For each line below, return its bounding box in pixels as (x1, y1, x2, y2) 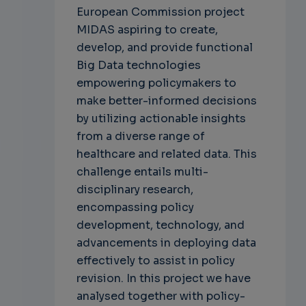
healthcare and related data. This (76, 146, 257, 161)
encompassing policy (76, 199, 194, 214)
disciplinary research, (76, 182, 193, 197)
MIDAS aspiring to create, (76, 22, 218, 37)
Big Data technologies (76, 57, 201, 72)
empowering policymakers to (76, 75, 236, 90)
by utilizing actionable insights (76, 111, 246, 126)
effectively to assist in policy (76, 253, 235, 268)
